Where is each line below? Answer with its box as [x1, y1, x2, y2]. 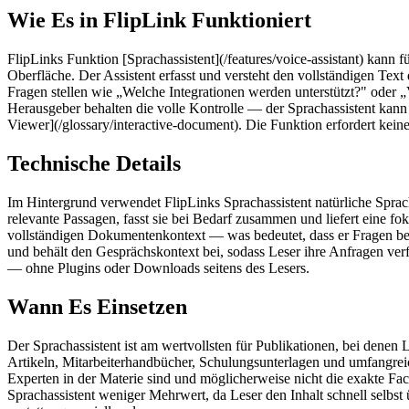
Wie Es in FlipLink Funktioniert [7, 8, 311, 33]
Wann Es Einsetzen [7, 295, 187, 320]
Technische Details [7, 152, 181, 176]
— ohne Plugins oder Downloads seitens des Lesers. [7, 260, 309, 277]
